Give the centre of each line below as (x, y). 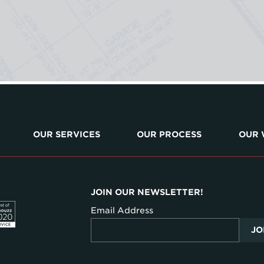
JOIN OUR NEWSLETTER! (147, 192)
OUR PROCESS (169, 135)
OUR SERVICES (66, 135)
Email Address (122, 210)
